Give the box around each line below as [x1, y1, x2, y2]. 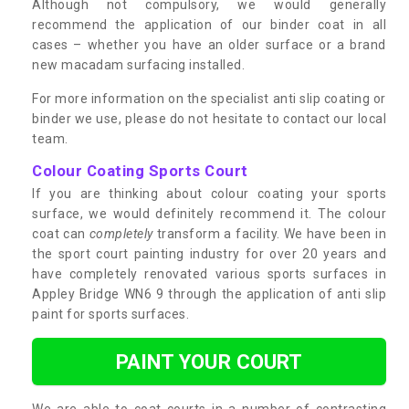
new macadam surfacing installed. [32, 57, 245, 72]
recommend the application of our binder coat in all [32, 16, 386, 32]
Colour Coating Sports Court [32, 161, 248, 180]
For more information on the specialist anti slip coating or [32, 90, 386, 106]
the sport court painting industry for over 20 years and [32, 246, 386, 261]
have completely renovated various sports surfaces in [32, 266, 386, 281]
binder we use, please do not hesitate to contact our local [32, 110, 386, 126]
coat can [32, 225, 89, 241]
